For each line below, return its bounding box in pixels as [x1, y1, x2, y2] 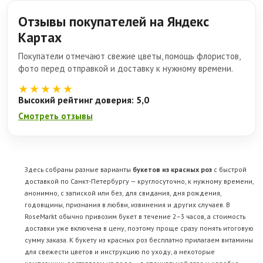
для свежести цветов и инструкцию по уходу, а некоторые [25, 247, 215, 257]
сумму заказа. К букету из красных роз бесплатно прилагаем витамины [25, 235, 253, 245]
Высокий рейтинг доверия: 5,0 [18, 94, 149, 106]
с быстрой [212, 165, 247, 174]
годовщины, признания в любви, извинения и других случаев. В [25, 200, 230, 210]
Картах [18, 29, 62, 46]
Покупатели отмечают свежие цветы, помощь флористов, [18, 50, 240, 62]
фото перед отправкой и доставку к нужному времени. [18, 63, 233, 75]
